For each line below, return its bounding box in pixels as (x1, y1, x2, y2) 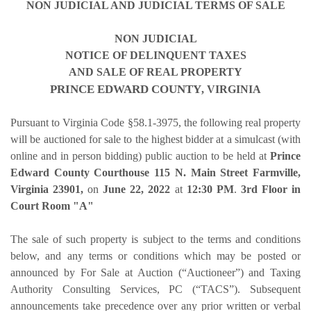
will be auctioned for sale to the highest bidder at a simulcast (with (10, 133, 301, 145)
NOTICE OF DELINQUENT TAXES (65, 49, 246, 61)
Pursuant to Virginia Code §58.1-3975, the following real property (10, 116, 301, 128)
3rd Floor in (240, 183, 301, 195)
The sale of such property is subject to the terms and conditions (10, 233, 301, 245)
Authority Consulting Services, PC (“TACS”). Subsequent (10, 283, 301, 295)
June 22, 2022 (99, 183, 175, 195)
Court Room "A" (10, 199, 94, 212)
